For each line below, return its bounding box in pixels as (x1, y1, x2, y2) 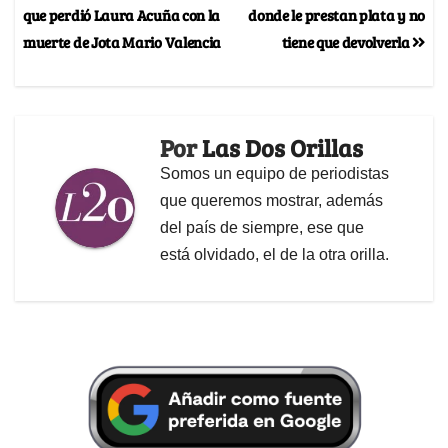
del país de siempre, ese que (160, 219, 364, 237)
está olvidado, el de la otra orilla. (160, 246, 389, 264)
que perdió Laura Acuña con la (23, 4, 221, 26)
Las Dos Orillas (202, 131, 363, 165)
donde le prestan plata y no (248, 4, 425, 26)
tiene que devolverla (281, 31, 413, 53)
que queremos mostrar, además (160, 192, 383, 210)
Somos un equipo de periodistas (160, 165, 389, 183)
